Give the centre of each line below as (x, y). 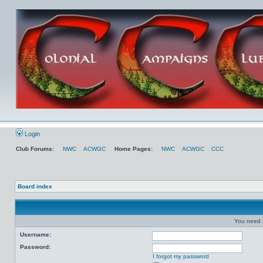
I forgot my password (181, 256)
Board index (35, 186)
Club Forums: (35, 149)
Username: (36, 235)
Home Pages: (134, 149)
